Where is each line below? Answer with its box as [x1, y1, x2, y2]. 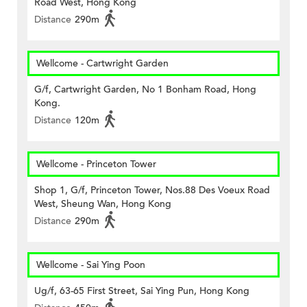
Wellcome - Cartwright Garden [36, 57, 169, 71]
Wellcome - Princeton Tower [36, 158, 156, 171]
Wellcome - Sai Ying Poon [36, 258, 145, 272]
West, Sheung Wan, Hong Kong [34, 197, 171, 211]
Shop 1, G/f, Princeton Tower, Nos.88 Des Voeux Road [34, 184, 270, 197]
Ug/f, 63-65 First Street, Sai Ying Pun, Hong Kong [34, 284, 249, 298]
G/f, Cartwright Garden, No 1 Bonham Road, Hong [34, 83, 256, 97]
